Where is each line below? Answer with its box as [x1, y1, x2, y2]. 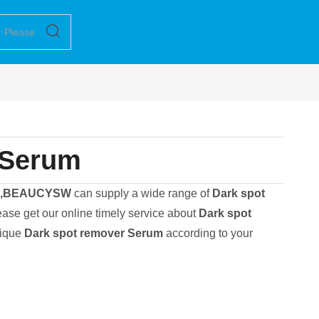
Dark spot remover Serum [23, 227, 163, 239]
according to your [162, 227, 253, 239]
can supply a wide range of [70, 187, 212, 199]
